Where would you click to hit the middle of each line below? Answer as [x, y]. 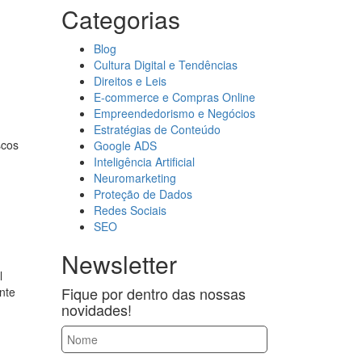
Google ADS [125, 145]
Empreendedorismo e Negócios [175, 113]
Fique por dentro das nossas [154, 293]
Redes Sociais [130, 210]
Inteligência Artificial [144, 162]
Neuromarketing [135, 178]
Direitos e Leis [130, 81]
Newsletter [119, 264]
